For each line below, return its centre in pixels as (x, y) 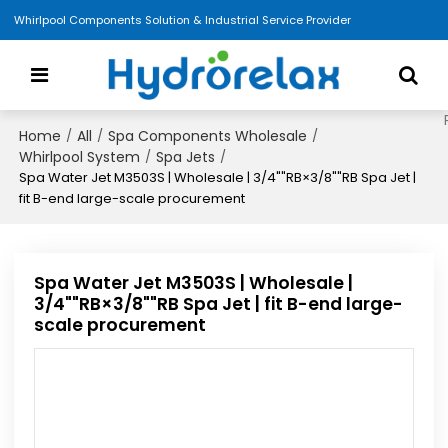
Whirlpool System (80, 156)
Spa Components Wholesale (208, 135)
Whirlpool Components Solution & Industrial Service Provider (183, 19)
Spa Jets (186, 156)
